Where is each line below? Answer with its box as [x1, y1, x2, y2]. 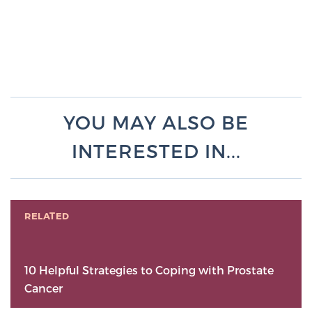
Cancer [24, 281, 63, 295]
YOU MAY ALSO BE [63, 111, 249, 134]
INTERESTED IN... [71, 139, 241, 162]
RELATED [24, 210, 70, 222]
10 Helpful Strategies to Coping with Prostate [24, 263, 274, 277]
